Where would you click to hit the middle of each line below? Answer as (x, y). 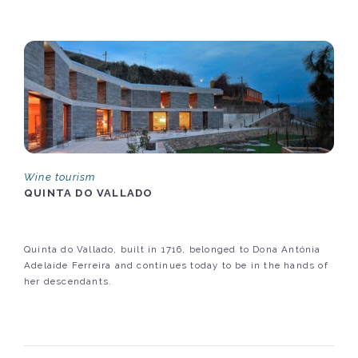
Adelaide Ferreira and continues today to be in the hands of (176, 266)
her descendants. (68, 282)
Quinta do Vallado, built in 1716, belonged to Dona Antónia (173, 250)
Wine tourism (60, 177)
